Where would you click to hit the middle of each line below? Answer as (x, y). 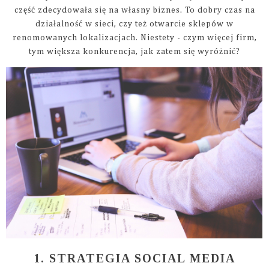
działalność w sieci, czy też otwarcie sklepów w (134, 24)
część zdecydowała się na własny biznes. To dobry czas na (134, 10)
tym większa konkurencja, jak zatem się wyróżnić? (134, 51)
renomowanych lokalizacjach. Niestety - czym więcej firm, (134, 38)
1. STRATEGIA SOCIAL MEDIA (134, 258)
